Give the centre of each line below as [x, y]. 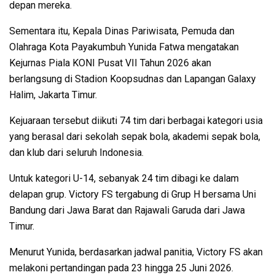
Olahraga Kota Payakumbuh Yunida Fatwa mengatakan [124, 47]
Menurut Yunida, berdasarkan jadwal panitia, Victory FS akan [136, 252]
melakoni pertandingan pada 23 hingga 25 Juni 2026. [121, 268]
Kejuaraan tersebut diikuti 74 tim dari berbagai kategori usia [136, 120]
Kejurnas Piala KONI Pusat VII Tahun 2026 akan [110, 63]
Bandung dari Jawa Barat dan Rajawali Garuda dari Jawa [127, 210]
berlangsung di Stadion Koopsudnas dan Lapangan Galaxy [133, 79]
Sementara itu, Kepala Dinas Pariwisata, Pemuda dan [122, 31]
